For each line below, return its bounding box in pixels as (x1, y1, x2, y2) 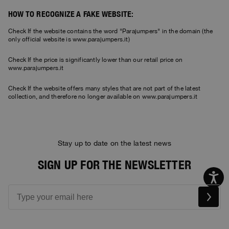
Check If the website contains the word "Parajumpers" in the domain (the (8, 28, 213, 35)
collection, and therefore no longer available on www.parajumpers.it (8, 93, 198, 101)
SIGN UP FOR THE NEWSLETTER (37, 157, 192, 172)
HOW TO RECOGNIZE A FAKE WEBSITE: (8, 9, 134, 19)
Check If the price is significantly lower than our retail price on (8, 56, 183, 64)
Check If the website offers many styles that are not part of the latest (8, 85, 201, 93)
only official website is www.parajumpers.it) (8, 36, 130, 43)
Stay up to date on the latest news (57, 139, 172, 148)
